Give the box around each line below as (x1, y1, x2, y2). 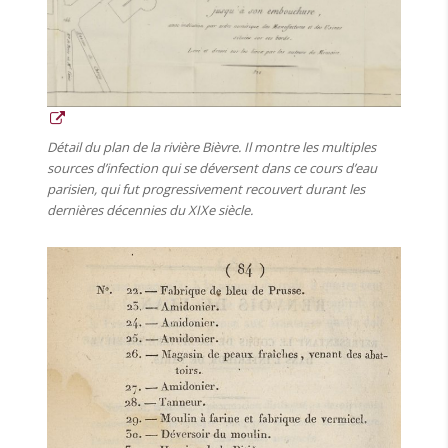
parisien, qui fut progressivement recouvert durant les (47, 180, 366, 199)
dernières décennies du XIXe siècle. (47, 201, 254, 220)
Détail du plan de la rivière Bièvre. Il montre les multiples (47, 138, 377, 157)
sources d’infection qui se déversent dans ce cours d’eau (47, 159, 378, 178)
